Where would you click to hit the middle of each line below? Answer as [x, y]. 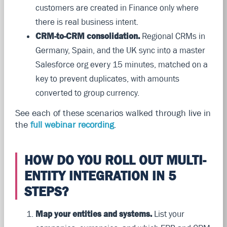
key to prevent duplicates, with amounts [107, 78]
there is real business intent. [87, 22]
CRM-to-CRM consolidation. [87, 36]
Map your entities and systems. [93, 214]
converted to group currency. [87, 92]
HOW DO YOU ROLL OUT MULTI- [115, 160]
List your [168, 214]
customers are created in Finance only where [117, 7]
